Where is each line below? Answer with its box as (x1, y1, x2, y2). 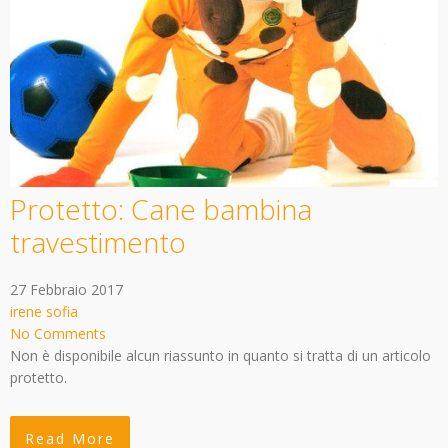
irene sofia (10, 301, 78, 321)
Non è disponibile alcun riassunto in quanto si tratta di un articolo (10, 345, 431, 365)
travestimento (10, 222, 186, 261)
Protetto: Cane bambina (10, 189, 312, 228)
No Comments (10, 323, 106, 343)
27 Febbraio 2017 (10, 279, 123, 299)
